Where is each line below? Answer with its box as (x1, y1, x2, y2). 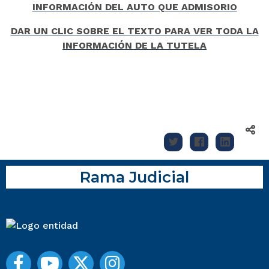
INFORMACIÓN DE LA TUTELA (62, 40, 207, 52)
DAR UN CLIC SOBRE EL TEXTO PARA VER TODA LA (10, 25, 259, 37)
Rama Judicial (80, 168, 189, 187)
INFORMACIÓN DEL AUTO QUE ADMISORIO (32, 1, 237, 13)
